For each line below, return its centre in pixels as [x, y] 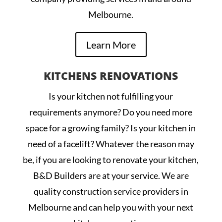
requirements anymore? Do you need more [111, 112]
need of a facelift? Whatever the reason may [111, 144]
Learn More [111, 45]
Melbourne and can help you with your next [111, 207]
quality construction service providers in [111, 192]
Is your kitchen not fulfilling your [111, 96]
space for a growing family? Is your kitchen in [111, 128]
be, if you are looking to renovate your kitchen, [111, 160]
